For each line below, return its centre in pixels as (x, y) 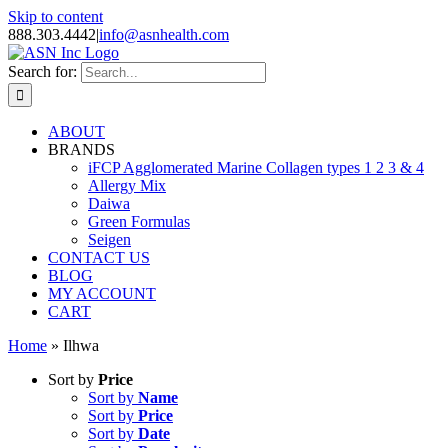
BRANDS (81, 149)
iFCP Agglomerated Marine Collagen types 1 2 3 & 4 (256, 167)
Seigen (109, 239)
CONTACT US (99, 257)
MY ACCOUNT (102, 293)
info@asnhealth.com (164, 34)
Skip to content (55, 16)
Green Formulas (139, 221)
